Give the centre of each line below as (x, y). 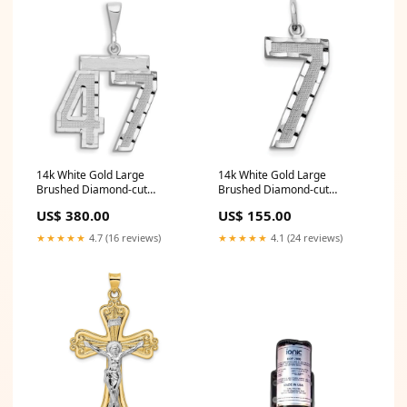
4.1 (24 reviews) (305, 238)
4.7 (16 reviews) (124, 238)
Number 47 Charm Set (93, 204)
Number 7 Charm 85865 (279, 204)
